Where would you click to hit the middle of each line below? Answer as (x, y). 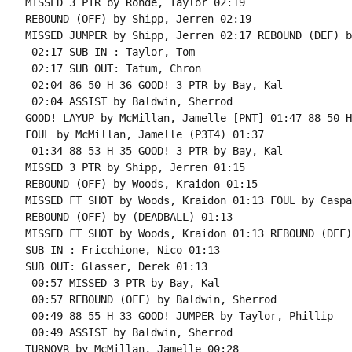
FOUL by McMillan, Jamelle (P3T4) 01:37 (144, 134)
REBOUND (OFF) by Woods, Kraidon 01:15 (141, 184)
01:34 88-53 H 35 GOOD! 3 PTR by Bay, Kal (154, 151)
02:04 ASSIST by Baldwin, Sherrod (128, 101)
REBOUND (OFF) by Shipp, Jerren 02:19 (138, 19)
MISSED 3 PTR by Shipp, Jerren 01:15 (135, 167)
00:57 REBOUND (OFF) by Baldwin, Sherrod (150, 299)
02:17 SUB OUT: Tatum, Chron (113, 68)
